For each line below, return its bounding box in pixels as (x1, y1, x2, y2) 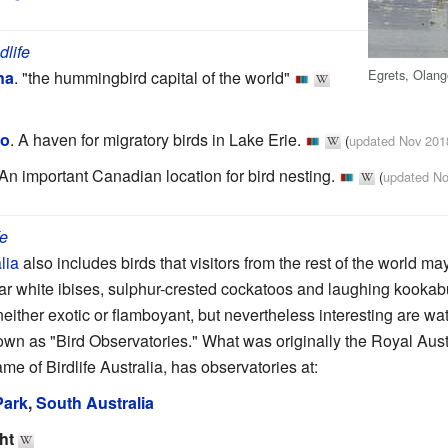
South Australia (36, 390, 154, 414)
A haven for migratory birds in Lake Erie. (18, 127, 301, 151)
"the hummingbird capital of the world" (22, 65, 290, 89)
